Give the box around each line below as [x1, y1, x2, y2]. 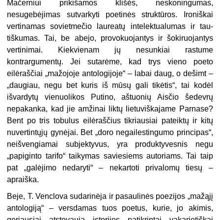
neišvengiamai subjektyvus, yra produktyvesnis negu [7, 140, 213, 149]
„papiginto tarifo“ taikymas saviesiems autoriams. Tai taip [7, 152, 213, 161]
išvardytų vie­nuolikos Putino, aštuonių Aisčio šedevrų [7, 93, 213, 102]
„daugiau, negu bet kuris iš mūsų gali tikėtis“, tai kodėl [7, 81, 213, 90]
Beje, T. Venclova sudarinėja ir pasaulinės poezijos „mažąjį [7, 192, 213, 201]
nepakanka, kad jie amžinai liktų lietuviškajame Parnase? [7, 105, 213, 113]
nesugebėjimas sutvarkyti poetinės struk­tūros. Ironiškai [7, 10, 213, 19]
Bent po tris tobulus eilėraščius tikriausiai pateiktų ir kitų [7, 116, 213, 125]
